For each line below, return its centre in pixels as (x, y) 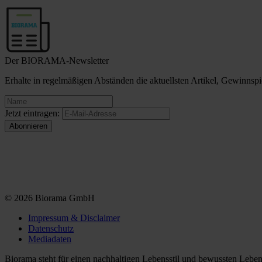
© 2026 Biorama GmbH (50, 198)
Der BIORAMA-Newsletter (57, 61)
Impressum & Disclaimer (74, 218)
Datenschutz (51, 229)
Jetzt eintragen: (32, 113)
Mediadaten (50, 239)
